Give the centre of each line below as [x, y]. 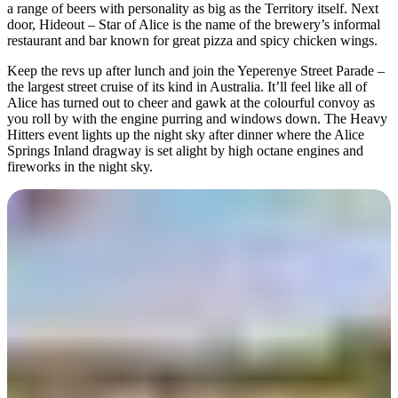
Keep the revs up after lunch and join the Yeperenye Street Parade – [196, 70]
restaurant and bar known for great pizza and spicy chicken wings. [192, 40]
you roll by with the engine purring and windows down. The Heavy [197, 118]
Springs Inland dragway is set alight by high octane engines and [185, 150]
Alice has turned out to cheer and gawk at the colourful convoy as [191, 102]
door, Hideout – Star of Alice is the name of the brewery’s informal [194, 24]
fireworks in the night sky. [80, 166]
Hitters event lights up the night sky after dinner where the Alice [186, 134]
